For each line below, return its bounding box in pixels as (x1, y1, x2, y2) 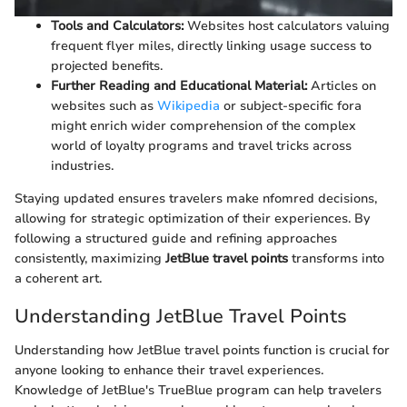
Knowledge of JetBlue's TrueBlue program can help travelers (15, 382, 382, 399)
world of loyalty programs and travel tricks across (51, 136, 352, 154)
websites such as (51, 96, 157, 114)
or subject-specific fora (220, 96, 362, 114)
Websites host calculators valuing (184, 16, 390, 35)
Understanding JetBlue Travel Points (15, 303, 347, 329)
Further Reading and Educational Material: (51, 76, 307, 94)
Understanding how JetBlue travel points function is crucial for (15, 342, 390, 359)
